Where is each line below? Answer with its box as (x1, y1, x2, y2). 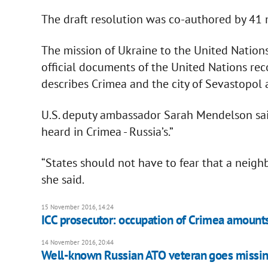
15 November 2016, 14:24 (41, 202, 114, 211)
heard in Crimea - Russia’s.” (41, 123, 173, 139)
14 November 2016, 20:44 (41, 237, 114, 246)
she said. (41, 171, 86, 187)
